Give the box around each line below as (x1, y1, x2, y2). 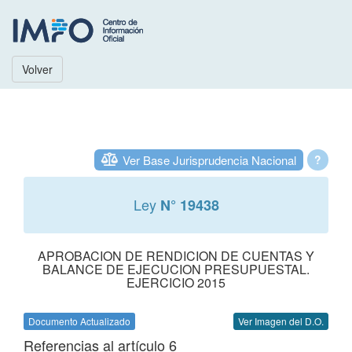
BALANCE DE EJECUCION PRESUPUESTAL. (42, 260, 310, 278)
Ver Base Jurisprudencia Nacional (123, 152, 296, 168)
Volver (22, 61, 53, 77)
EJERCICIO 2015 (126, 273, 225, 291)
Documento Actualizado (28, 314, 130, 328)
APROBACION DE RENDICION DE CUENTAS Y (38, 247, 314, 265)
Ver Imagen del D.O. (238, 314, 324, 328)
